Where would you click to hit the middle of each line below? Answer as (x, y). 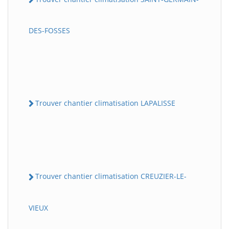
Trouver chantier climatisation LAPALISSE (105, 103)
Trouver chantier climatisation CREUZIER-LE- (111, 176)
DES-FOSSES (49, 31)
